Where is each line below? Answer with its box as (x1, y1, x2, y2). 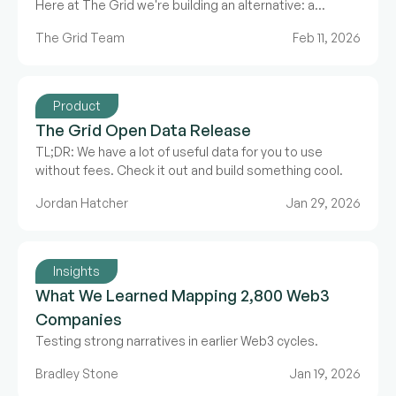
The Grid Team (35, 30, 125, 45)
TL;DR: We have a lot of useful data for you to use (35, 144, 323, 159)
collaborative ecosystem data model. (35, 16, 257, 31)
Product (53, 98, 101, 113)
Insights (53, 263, 100, 278)
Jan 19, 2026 (289, 366, 361, 381)
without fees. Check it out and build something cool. (35, 163, 343, 178)
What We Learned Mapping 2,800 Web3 (35, 286, 330, 305)
